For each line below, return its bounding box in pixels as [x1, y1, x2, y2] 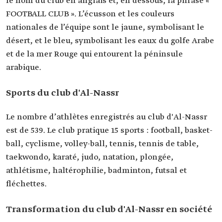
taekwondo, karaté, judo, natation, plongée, [6, 152, 173, 163]
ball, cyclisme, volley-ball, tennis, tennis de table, [6, 139, 199, 149]
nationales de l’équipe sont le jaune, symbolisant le [6, 22, 204, 33]
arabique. [6, 62, 41, 73]
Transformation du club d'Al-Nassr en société [6, 204, 212, 216]
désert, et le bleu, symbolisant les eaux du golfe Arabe [6, 36, 214, 46]
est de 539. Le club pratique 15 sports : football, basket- [6, 125, 213, 136]
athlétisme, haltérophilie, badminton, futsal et [6, 166, 187, 176]
